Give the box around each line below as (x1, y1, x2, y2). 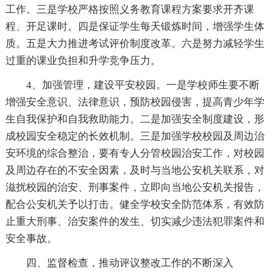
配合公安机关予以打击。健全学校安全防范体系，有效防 (5, 198, 264, 210)
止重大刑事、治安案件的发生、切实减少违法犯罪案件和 (5, 215, 264, 227)
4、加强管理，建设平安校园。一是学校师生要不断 (26, 79, 260, 91)
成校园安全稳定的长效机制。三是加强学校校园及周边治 (5, 130, 264, 142)
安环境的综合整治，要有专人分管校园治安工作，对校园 (5, 147, 264, 159)
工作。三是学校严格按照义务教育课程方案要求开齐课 (5, 3, 254, 15)
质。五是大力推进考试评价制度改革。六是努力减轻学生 (5, 37, 264, 49)
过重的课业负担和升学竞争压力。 (5, 54, 161, 66)
